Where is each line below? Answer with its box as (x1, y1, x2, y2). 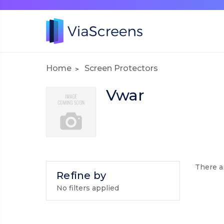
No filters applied (56, 183, 119, 193)
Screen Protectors (84, 63, 158, 73)
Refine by (56, 169, 106, 182)
